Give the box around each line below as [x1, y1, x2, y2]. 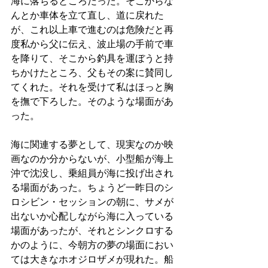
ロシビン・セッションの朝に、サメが [11, 197, 173, 207]
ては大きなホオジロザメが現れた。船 [11, 254, 173, 264]
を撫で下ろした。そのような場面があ [11, 96, 173, 106]
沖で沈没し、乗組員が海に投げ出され [11, 168, 173, 178]
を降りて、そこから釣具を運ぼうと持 [11, 53, 173, 63]
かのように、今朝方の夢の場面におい [11, 240, 173, 250]
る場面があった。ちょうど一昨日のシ [11, 182, 173, 193]
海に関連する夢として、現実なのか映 [11, 139, 173, 150]
